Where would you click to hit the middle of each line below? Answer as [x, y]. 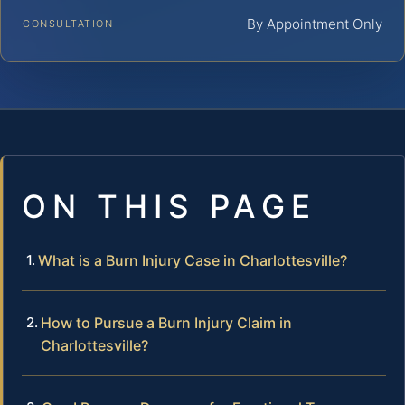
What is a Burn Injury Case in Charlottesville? [193, 260]
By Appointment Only [315, 24]
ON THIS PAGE [169, 206]
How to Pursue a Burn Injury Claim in [166, 322]
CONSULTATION [68, 23]
